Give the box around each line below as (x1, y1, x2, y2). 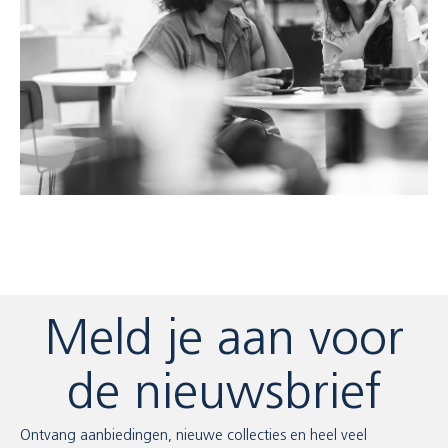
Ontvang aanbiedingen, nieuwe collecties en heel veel (20, 429, 367, 444)
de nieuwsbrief (66, 371, 382, 420)
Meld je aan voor (44, 317, 404, 366)
